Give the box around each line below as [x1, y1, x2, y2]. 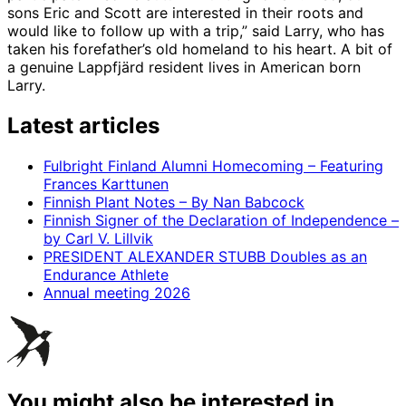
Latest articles [7, 112, 159, 140]
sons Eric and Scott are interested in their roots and [7, 4, 363, 23]
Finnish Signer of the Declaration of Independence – [43, 211, 399, 230]
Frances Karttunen [43, 175, 169, 194]
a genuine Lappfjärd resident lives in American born [7, 58, 361, 77]
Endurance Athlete [43, 266, 169, 285]
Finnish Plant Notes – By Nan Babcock [43, 193, 304, 212]
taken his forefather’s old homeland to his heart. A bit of [7, 40, 392, 59]
